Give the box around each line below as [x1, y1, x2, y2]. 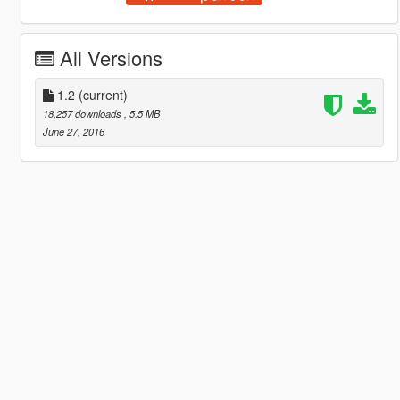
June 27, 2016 [42, 123, 104, 138]
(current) [78, 85, 128, 104]
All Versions [59, 43, 162, 71]
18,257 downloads [42, 105, 124, 121]
